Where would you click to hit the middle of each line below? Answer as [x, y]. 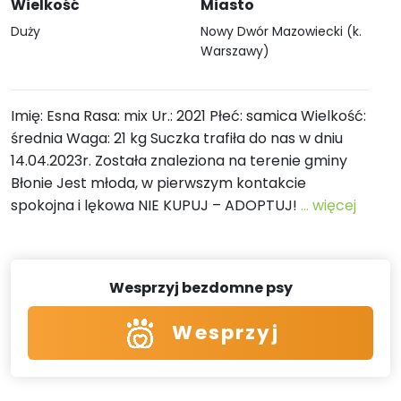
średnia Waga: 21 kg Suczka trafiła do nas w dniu [177, 138]
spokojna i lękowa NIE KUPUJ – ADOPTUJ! [156, 205]
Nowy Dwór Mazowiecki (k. [281, 31]
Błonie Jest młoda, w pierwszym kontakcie [158, 183]
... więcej [328, 205]
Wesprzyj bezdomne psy [200, 288]
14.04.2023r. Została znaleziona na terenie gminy [179, 161]
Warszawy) [235, 51]
